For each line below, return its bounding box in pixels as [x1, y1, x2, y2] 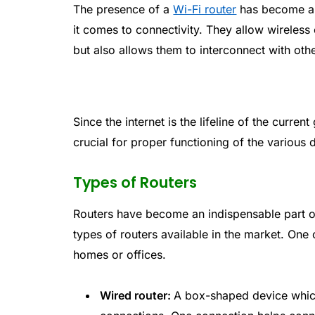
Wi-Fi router [173, 1, 237, 16]
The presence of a [73, 1, 174, 16]
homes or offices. [73, 247, 167, 262]
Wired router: [100, 288, 174, 303]
